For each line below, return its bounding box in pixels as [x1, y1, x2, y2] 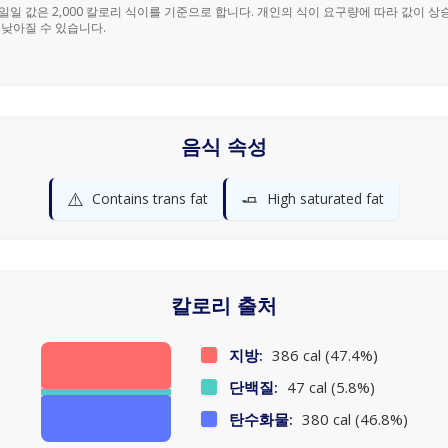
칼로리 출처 [171, 294, 277, 318]
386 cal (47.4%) [267, 345, 378, 365]
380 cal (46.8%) [297, 409, 408, 429]
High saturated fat [267, 189, 384, 208]
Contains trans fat [92, 189, 208, 208]
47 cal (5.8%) [282, 377, 375, 397]
